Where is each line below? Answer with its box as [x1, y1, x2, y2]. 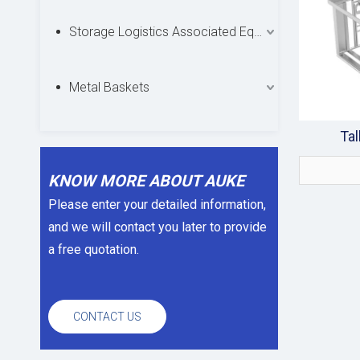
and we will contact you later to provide [48, 219, 267, 235]
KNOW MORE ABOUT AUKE [48, 171, 244, 190]
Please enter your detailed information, [48, 197, 269, 212]
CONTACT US [73, 310, 141, 323]
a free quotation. [48, 242, 139, 257]
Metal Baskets [69, 80, 149, 95]
